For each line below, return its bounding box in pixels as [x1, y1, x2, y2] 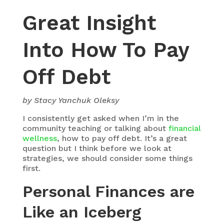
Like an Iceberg [22, 202, 141, 221]
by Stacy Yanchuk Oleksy [22, 95, 119, 105]
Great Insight [22, 10, 156, 35]
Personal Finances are [22, 182, 194, 201]
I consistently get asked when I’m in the [22, 113, 179, 123]
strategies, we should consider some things [22, 153, 192, 163]
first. [22, 163, 40, 173]
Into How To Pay [22, 37, 189, 62]
